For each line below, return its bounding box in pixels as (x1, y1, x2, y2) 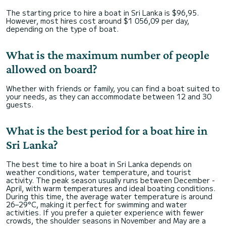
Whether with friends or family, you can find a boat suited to (6, 83, 220, 93)
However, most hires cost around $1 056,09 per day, (6, 16, 189, 26)
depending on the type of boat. (6, 24, 119, 34)
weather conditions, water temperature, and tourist (6, 167, 191, 177)
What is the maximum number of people (6, 48, 209, 62)
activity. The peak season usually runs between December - (6, 175, 215, 185)
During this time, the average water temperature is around (6, 191, 212, 201)
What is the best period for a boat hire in (6, 124, 207, 137)
